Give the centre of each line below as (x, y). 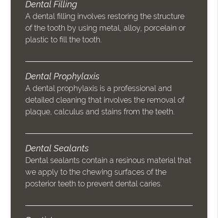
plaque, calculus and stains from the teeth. (100, 112)
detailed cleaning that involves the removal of (105, 100)
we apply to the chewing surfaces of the (96, 172)
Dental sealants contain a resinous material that (109, 161)
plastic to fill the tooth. (64, 40)
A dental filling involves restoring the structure (105, 17)
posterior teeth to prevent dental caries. (94, 184)
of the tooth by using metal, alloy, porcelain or (106, 28)
